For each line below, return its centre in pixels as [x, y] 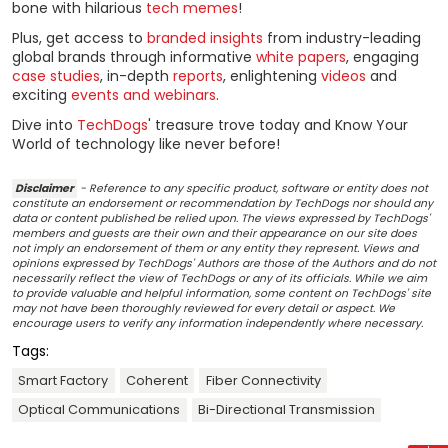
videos [343, 75]
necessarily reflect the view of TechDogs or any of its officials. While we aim [219, 279]
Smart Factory [63, 380]
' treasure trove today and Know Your [278, 125]
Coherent [156, 380]
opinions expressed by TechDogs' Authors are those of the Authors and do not [224, 264]
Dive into [44, 125]
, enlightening [272, 75]
